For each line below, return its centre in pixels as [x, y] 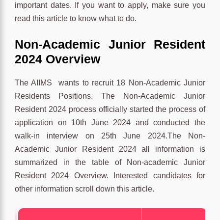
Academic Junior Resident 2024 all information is [110, 149]
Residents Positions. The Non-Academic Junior [110, 96]
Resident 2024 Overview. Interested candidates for [110, 175]
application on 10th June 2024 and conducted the [110, 122]
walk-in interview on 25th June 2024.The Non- [110, 136]
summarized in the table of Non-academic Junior [110, 162]
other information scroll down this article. [84, 189]
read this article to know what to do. [76, 18]
